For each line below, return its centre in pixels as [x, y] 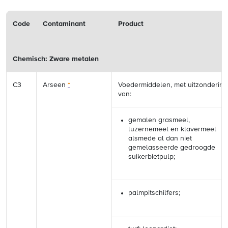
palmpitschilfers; [154, 193]
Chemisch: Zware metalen [56, 59]
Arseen [55, 85]
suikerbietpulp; [152, 157]
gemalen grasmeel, [159, 120]
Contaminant [64, 24]
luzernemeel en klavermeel [172, 129]
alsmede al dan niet [160, 138]
